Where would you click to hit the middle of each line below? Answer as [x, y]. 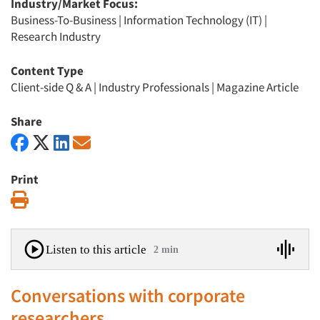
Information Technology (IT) [193, 20]
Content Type [47, 71]
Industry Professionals [154, 87]
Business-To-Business [64, 20]
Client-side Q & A [51, 87]
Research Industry [56, 36]
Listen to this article [96, 249]
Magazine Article [257, 87]
